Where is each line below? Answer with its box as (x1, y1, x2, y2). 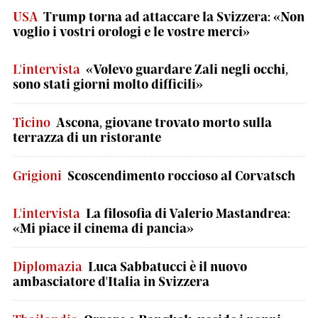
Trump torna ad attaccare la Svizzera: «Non (43, 9, 305, 24)
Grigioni (13, 168, 62, 183)
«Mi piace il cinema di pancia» (13, 220, 194, 236)
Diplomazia (13, 258, 82, 274)
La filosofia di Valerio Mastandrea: (86, 205, 290, 221)
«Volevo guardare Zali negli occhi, (86, 61, 288, 77)
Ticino (13, 114, 50, 130)
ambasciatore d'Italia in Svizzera (13, 273, 209, 289)
